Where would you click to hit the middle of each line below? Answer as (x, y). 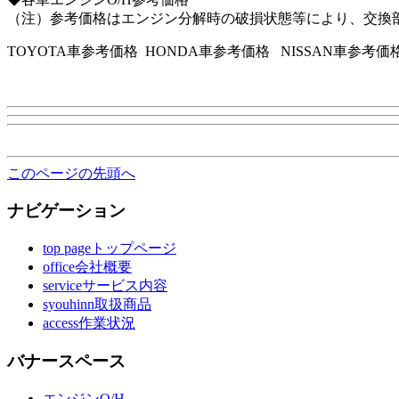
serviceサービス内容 (105, 286)
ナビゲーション (66, 211)
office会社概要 (87, 267)
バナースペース (66, 361)
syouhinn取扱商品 (97, 305)
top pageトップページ (110, 248)
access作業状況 (89, 323)
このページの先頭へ (71, 173)
